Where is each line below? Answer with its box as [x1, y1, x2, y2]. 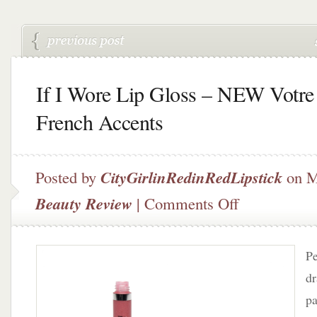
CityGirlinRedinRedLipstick [100, 166, 282, 188]
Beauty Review [35, 192, 132, 214]
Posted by [35, 166, 100, 188]
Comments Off [144, 192, 239, 214]
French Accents [36, 108, 163, 136]
